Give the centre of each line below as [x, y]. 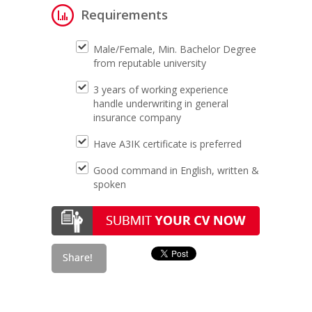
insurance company [137, 117]
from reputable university [150, 63]
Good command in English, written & [176, 170]
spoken [110, 184]
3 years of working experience [161, 89]
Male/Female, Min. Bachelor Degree [175, 49]
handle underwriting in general [161, 103]
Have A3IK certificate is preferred [167, 144]
